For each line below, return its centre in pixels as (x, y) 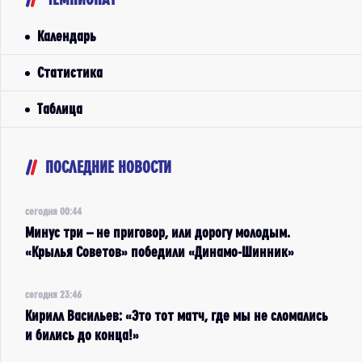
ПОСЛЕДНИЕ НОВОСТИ (108, 167)
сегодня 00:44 (53, 211)
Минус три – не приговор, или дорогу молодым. (158, 232)
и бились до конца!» (82, 335)
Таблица (60, 109)
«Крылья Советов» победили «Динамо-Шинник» (160, 252)
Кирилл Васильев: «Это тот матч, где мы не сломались (177, 316)
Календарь (67, 36)
